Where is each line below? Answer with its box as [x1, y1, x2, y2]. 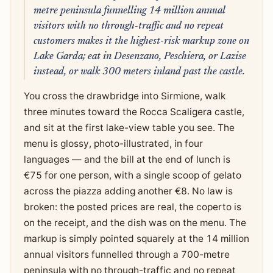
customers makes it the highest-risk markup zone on [33, 37, 249, 47]
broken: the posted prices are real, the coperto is [23, 201, 241, 213]
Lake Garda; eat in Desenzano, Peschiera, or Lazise [33, 52, 246, 62]
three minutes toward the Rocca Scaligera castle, [23, 106, 244, 118]
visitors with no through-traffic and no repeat [33, 21, 224, 32]
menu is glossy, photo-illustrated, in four [23, 138, 203, 150]
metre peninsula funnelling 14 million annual [33, 6, 225, 16]
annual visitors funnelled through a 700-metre [23, 249, 230, 261]
